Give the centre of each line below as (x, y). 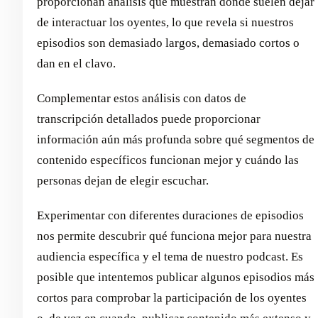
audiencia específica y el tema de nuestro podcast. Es (170, 256)
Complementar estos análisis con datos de (142, 98)
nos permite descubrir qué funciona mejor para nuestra (174, 236)
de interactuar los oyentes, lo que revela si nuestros (165, 22)
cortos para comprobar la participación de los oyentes (172, 297)
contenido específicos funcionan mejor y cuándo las (168, 160)
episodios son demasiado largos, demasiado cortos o (168, 43)
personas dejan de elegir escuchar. (123, 180)
